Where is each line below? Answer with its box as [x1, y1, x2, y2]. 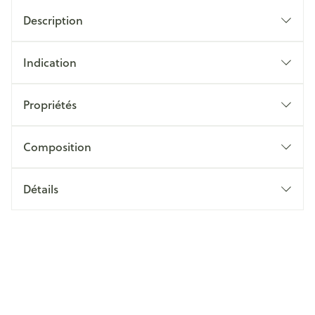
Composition [23, 139, 91, 155]
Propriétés [23, 96, 77, 112]
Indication [23, 54, 77, 70]
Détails [23, 181, 58, 197]
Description [23, 12, 83, 28]
